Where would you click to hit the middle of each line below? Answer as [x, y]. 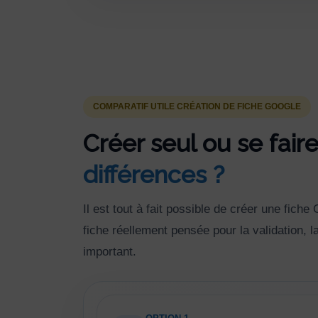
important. [110, 252]
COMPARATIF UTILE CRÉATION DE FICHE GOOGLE [197, 107]
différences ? [154, 175]
